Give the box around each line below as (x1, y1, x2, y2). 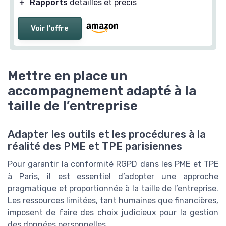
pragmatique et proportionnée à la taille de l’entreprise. (8, 183, 218, 193)
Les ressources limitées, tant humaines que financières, (8, 195, 218, 205)
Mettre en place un (8, 68, 127, 83)
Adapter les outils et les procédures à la (8, 128, 206, 140)
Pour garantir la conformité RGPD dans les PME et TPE (8, 159, 218, 169)
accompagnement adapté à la (8, 83, 196, 98)
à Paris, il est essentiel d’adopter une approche (8, 171, 218, 181)
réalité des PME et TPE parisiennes (8, 140, 182, 152)
